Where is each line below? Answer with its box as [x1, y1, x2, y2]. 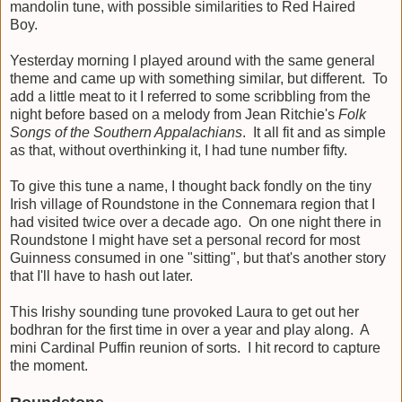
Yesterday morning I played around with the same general [10, 52, 375, 68]
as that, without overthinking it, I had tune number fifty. [10, 142, 354, 158]
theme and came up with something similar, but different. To [10, 70, 388, 86]
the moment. [10, 357, 88, 373]
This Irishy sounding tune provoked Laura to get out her [10, 303, 359, 319]
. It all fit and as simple [242, 124, 386, 140]
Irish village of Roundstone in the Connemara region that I [10, 196, 375, 212]
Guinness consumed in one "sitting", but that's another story [10, 249, 386, 266]
